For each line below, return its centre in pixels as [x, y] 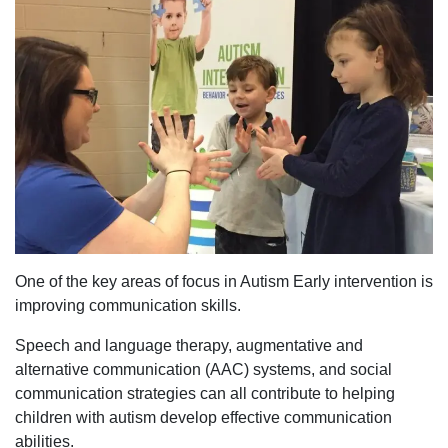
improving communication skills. [128, 306]
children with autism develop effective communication [203, 418]
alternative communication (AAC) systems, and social [203, 370]
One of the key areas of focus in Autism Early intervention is [224, 282]
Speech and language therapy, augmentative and [189, 346]
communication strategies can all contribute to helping [205, 394]
